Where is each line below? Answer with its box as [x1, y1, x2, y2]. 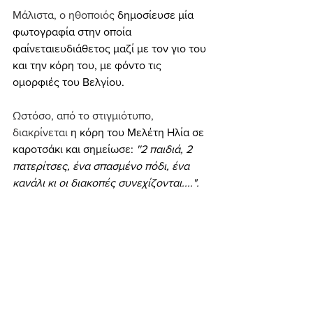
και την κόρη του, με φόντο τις [13, 59, 164, 71]
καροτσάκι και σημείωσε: [13, 143, 136, 155]
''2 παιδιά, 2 [136, 143, 195, 155]
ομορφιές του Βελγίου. [13, 76, 124, 88]
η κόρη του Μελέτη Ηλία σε [71, 126, 207, 138]
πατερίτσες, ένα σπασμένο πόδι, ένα [13, 160, 192, 172]
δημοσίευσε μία [117, 9, 196, 21]
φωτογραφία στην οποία [13, 26, 134, 38]
